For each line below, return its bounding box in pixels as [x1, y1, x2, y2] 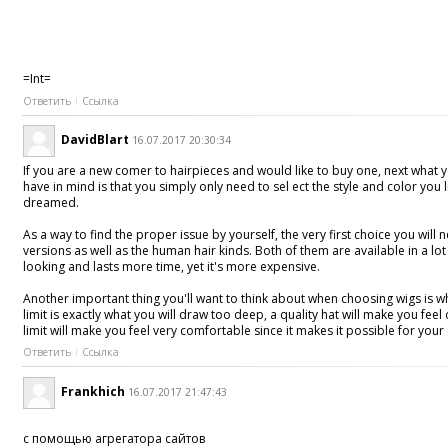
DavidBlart [61, 131, 130, 149]
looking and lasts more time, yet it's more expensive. [23, 258, 321, 276]
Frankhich [61, 382, 126, 400]
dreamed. [23, 194, 80, 212]
